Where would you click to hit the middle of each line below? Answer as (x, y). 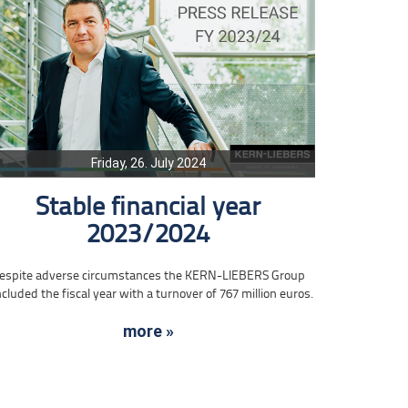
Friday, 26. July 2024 (148, 163)
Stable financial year (148, 208)
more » (148, 331)
